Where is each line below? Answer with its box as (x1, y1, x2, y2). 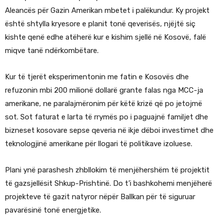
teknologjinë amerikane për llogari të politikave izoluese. (5, 139, 192, 149)
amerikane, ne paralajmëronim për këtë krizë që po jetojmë (5, 99, 202, 109)
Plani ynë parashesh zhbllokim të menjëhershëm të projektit (5, 166, 210, 175)
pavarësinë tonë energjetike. (5, 206, 101, 215)
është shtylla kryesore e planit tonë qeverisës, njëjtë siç (5, 19, 195, 29)
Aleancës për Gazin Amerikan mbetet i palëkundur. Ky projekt (5, 6, 210, 15)
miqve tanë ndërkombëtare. (5, 46, 99, 55)
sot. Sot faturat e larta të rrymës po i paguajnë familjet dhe (5, 112, 208, 122)
